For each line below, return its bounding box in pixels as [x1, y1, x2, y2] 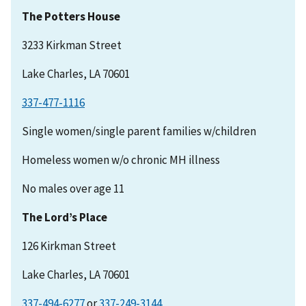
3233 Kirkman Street [22, 38, 122, 53]
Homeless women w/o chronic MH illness [22, 152, 220, 168]
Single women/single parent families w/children [22, 124, 256, 139]
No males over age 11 [22, 181, 124, 197]
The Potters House [22, 9, 120, 25]
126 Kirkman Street [22, 238, 116, 254]
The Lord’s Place [22, 210, 107, 225]
